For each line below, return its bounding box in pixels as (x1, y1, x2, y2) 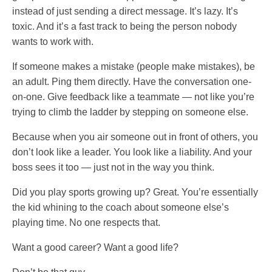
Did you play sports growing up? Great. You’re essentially (12, 187, 258, 198)
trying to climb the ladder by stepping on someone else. (12, 107, 248, 118)
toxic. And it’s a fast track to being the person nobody (12, 21, 237, 32)
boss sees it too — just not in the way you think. (12, 162, 214, 173)
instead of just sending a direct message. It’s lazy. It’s (12, 6, 238, 17)
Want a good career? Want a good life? (12, 242, 178, 253)
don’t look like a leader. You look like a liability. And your (12, 147, 252, 158)
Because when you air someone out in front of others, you (12, 132, 258, 143)
